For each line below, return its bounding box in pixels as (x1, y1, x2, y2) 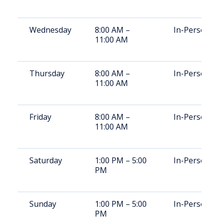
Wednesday (29, 24, 71, 35)
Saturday (29, 155, 62, 166)
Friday (29, 111, 51, 122)
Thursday (29, 68, 65, 79)
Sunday (29, 198, 56, 209)
